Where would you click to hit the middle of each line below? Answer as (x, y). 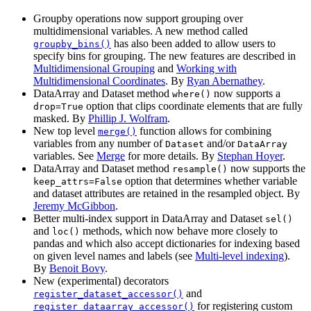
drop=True (58, 107)
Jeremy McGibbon (74, 206)
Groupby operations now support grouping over (138, 19)
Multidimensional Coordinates (99, 81)
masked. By (61, 119)
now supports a (246, 94)
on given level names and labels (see (114, 256)
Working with (207, 69)
